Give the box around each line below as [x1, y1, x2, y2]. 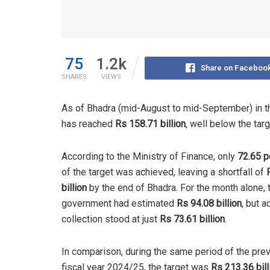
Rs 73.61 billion [160, 213, 225, 225]
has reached [61, 118, 115, 130]
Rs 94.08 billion [177, 198, 242, 210]
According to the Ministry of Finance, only [61, 151, 237, 163]
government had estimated [61, 198, 177, 210]
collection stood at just [61, 213, 160, 225]
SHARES [61, 72, 87, 83]
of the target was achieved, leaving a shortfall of [61, 166, 266, 178]
